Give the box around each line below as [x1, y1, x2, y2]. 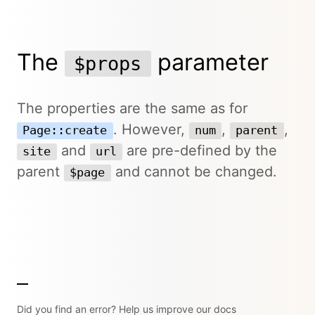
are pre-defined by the [122, 141, 277, 159]
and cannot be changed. [110, 162, 277, 180]
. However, [112, 120, 189, 138]
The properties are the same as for [17, 99, 247, 117]
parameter [150, 48, 269, 76]
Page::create [22, 123, 108, 137]
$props [74, 52, 142, 75]
